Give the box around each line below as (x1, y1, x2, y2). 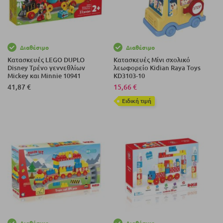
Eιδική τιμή (122, 98, 152, 105)
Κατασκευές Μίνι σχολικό (113, 56, 191, 64)
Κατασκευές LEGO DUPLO (7, 56, 85, 64)
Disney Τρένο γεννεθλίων (7, 64, 85, 72)
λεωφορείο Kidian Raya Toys (113, 64, 201, 72)
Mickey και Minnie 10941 (7, 72, 81, 80)
